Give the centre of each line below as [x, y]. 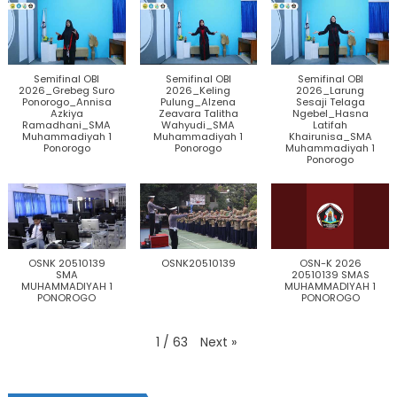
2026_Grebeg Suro [67, 90]
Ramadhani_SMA [67, 125]
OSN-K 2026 [330, 264]
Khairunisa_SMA [330, 136]
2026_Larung [331, 90]
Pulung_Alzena [198, 101]
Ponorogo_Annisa [66, 101]
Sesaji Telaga [330, 101]
